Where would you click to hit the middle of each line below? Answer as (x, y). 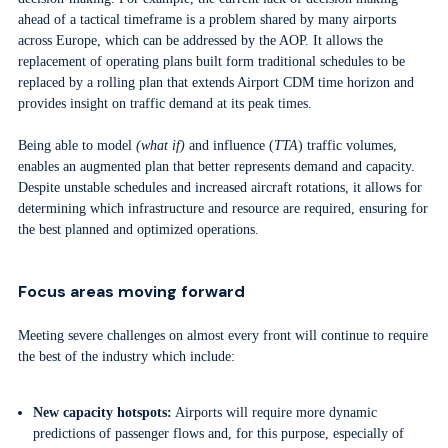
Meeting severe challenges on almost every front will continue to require (222, 335)
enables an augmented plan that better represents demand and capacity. (216, 166)
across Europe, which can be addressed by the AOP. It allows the (200, 40)
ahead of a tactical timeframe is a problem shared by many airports (206, 19)
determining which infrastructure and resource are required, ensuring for (222, 208)
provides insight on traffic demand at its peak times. (164, 103)
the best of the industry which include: (126, 356)
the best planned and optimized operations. (138, 229)
